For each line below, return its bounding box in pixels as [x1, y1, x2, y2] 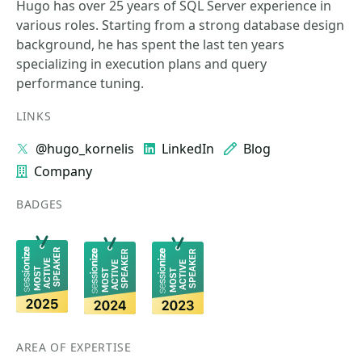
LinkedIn [162, 140, 214, 158]
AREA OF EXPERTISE [16, 339, 132, 355]
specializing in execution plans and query [16, 55, 267, 73]
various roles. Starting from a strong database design [16, 16, 344, 34]
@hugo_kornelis [36, 140, 134, 158]
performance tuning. [16, 74, 144, 92]
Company [34, 162, 92, 180]
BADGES [16, 196, 64, 212]
